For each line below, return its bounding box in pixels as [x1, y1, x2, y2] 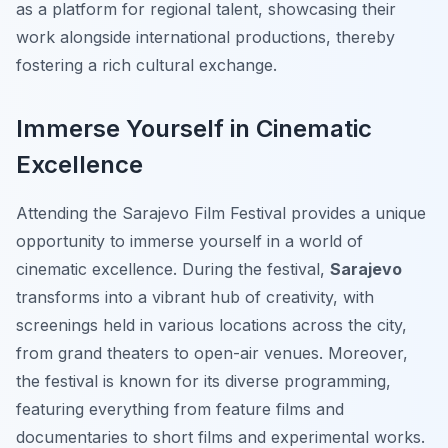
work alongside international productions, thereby [16, 27, 395, 48]
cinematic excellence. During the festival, [16, 259, 330, 280]
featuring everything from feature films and [16, 399, 344, 420]
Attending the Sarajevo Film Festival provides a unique [16, 203, 426, 224]
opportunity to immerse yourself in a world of [16, 231, 363, 252]
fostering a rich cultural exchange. [16, 55, 277, 76]
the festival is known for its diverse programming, [16, 371, 391, 392]
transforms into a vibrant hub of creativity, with [16, 287, 374, 308]
